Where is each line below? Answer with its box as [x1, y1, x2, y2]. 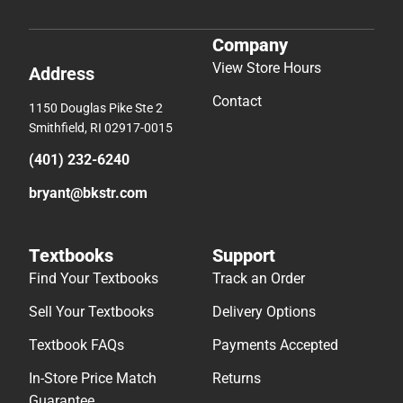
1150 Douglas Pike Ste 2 [29, 101, 163, 116]
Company [212, 34, 288, 57]
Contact [212, 93, 262, 111]
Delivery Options [212, 303, 316, 321]
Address [29, 63, 94, 85]
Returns [212, 370, 261, 388]
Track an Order [212, 270, 305, 288]
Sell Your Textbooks [29, 303, 154, 321]
